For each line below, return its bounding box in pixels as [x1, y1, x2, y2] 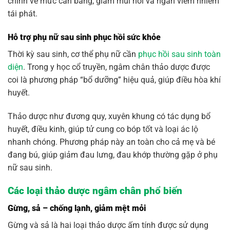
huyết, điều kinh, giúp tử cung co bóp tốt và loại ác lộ [8, 124, 198, 134]
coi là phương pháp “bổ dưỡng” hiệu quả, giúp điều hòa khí [8, 75, 221, 85]
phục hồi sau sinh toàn [138, 49, 221, 60]
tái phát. [8, 9, 37, 19]
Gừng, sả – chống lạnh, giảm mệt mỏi [8, 203, 146, 214]
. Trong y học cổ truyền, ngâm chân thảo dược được [23, 62, 210, 72]
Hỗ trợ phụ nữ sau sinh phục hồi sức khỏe [8, 32, 161, 43]
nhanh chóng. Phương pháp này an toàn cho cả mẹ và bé [8, 137, 215, 147]
